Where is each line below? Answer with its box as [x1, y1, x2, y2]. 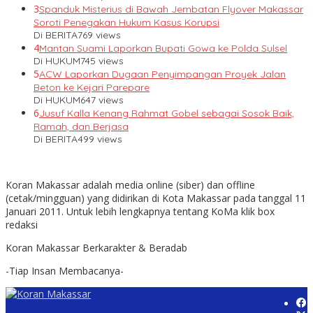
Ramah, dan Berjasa [34, 120, 129, 133]
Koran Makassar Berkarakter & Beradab [6, 241, 187, 255]
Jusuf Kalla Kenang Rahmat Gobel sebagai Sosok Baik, [39, 107, 294, 120]
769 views [78, 29, 121, 42]
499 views [78, 133, 122, 146]
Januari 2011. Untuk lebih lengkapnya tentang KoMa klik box [6, 205, 275, 219]
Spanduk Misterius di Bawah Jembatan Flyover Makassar [39, 3, 303, 16]
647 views [80, 94, 124, 107]
